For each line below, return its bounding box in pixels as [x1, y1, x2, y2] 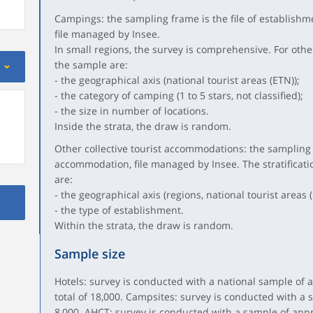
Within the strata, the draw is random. [54, 219, 233, 232]
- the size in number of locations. [54, 104, 209, 117]
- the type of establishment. [54, 203, 184, 217]
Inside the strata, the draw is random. [54, 119, 231, 133]
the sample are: [54, 58, 128, 71]
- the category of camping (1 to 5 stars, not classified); [54, 89, 303, 102]
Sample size [54, 245, 125, 262]
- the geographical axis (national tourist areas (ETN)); [54, 73, 300, 87]
